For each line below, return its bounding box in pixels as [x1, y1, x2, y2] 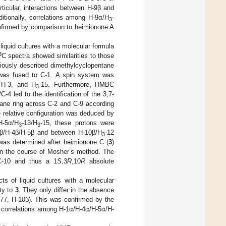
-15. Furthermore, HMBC [39, 80, 115, 88]
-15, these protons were [40, 119, 115, 127]
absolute [85, 157, 115, 165]
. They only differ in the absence [18, 186, 115, 194]
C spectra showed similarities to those [1, 51, 115, 60]
